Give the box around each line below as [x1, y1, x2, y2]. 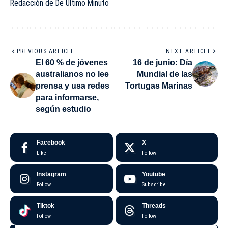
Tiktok [37, 202, 54, 209]
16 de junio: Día [133, 58, 192, 67]
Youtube [141, 170, 165, 178]
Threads [141, 202, 166, 209]
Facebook [37, 138, 65, 146]
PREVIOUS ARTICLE [17, 47, 75, 55]
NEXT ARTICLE [166, 47, 211, 55]
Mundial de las [137, 69, 192, 78]
